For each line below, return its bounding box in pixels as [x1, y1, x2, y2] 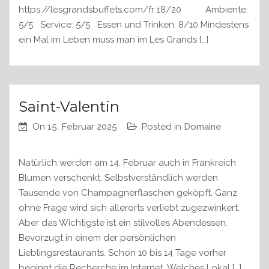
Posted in [142, 121, 184, 133]
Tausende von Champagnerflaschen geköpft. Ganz [19, 187, 237, 199]
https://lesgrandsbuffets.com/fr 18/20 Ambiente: [19, 4, 248, 16]
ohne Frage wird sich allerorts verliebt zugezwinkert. [19, 202, 240, 214]
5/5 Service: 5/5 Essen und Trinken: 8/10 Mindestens [19, 19, 249, 31]
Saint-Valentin [19, 98, 119, 116]
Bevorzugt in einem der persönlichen [19, 232, 176, 244]
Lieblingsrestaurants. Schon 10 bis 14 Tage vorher [19, 247, 226, 259]
